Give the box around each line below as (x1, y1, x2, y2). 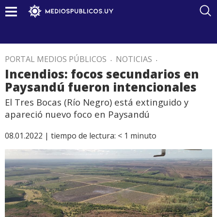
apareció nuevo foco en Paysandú (5, 108, 150, 120)
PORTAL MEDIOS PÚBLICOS (5, 54, 107, 64)
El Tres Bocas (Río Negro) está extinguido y (5, 96, 188, 108)
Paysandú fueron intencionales (5, 79, 197, 95)
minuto (130, 130, 156, 141)
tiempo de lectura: (51, 130, 116, 141)
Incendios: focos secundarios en (5, 66, 199, 82)
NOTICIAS (116, 54, 152, 64)
